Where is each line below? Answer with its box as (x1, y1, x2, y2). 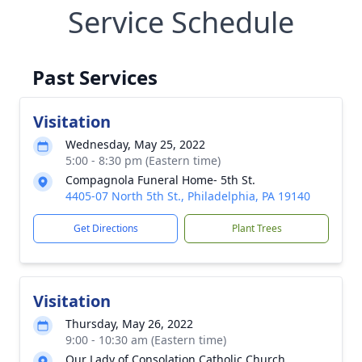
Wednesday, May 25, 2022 (65, 137, 205, 152)
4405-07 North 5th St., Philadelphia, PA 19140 (65, 188, 310, 204)
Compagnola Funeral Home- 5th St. (65, 172, 255, 187)
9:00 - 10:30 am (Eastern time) (65, 332, 226, 347)
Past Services (32, 64, 158, 90)
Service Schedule (68, 2, 294, 42)
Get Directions (73, 221, 138, 235)
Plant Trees (231, 221, 282, 235)
